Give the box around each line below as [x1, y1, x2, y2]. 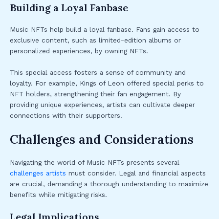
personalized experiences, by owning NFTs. [10, 47, 148, 55]
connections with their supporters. [10, 111, 122, 120]
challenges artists [10, 169, 66, 177]
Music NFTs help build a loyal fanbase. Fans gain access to [10, 25, 199, 34]
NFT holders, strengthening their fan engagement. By [10, 90, 181, 98]
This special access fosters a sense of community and [10, 68, 186, 77]
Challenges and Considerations [10, 131, 194, 148]
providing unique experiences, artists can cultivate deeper [10, 101, 195, 109]
